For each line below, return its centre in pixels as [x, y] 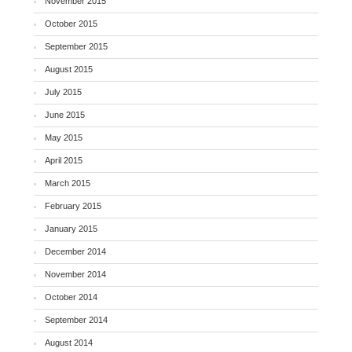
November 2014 [76, 274]
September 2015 [77, 46]
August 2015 [69, 69]
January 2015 [71, 228]
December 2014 [76, 251]
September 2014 [77, 319]
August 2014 [69, 342]
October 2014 [71, 297]
